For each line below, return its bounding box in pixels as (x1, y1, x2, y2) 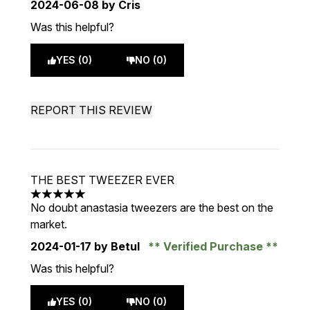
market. (30, 217, 67, 231)
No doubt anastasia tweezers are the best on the (30, 201, 273, 215)
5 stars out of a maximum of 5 (30, 194, 179, 208)
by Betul (91, 239, 143, 253)
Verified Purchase (161, 239, 266, 253)
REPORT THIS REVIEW (30, 103, 152, 117)
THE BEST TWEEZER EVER (30, 173, 174, 187)
